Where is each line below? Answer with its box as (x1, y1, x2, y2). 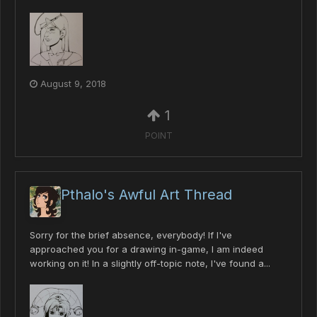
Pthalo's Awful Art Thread (61, 186, 232, 204)
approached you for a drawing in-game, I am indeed (30, 243, 263, 255)
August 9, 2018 (40, 77, 106, 89)
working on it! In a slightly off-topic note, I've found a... (30, 258, 270, 270)
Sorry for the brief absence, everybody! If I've (30, 229, 232, 241)
